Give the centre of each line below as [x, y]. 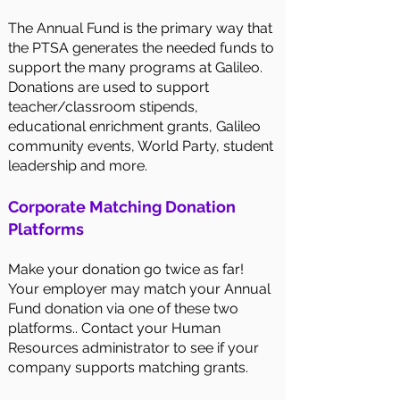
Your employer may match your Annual [139, 288]
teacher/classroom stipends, [103, 106]
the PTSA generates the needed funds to [141, 47]
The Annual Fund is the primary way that [140, 28]
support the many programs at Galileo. [135, 67]
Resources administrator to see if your [133, 347]
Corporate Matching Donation [122, 206]
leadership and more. [78, 165]
